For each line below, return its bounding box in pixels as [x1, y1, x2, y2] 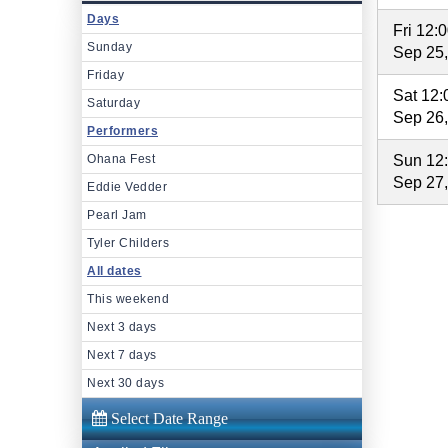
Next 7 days [87, 347, 157, 362]
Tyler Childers [87, 235, 169, 250]
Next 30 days [87, 375, 164, 390]
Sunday [87, 39, 132, 54]
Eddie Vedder [87, 179, 167, 194]
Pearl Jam [87, 207, 147, 222]
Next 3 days [87, 319, 157, 334]
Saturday [87, 95, 140, 110]
